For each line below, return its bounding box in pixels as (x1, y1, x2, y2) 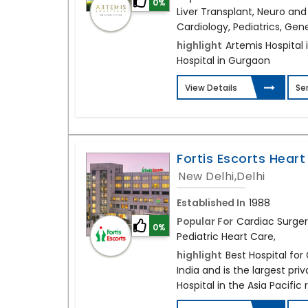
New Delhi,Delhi (178, 168, 265, 185)
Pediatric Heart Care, (177, 230, 276, 244)
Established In (177, 196, 246, 210)
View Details (185, 82, 238, 94)
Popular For (177, 214, 234, 229)
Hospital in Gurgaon (177, 54, 271, 68)
